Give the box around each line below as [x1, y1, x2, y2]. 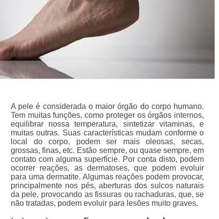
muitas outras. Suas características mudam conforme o [10, 128, 204, 137]
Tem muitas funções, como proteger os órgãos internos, [10, 110, 204, 119]
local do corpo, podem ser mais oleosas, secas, [10, 137, 204, 146]
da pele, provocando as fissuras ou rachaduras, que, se [10, 190, 204, 198]
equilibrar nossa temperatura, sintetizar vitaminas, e [10, 119, 204, 128]
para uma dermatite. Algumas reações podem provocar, [10, 172, 204, 181]
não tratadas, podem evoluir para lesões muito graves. [10, 198, 198, 207]
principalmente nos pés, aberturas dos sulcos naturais [10, 181, 204, 190]
